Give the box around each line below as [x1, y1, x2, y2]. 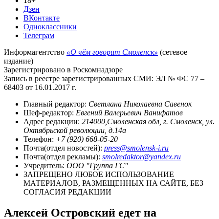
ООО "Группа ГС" [66, 161, 128, 170]
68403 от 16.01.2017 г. [4, 83, 76, 91]
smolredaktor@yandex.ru [102, 152, 181, 161]
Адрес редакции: [23, 117, 82, 126]
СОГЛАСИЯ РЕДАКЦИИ [23, 187, 111, 196]
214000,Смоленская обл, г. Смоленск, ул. [82, 117, 215, 126]
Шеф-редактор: [23, 108, 76, 117]
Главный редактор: [23, 99, 88, 108]
